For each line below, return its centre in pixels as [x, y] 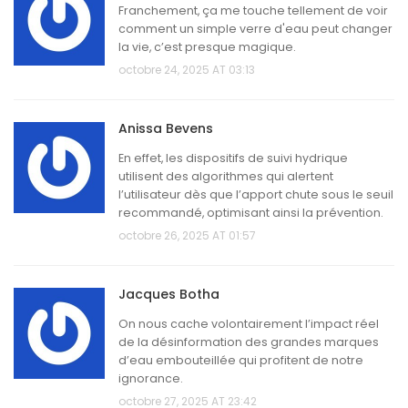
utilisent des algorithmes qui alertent [226, 177]
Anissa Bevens [166, 129]
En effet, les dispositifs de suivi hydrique [233, 158]
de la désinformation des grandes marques [249, 342]
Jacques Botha [169, 295]
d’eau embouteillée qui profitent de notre [241, 361]
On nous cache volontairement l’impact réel [249, 324]
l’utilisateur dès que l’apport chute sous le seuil [256, 195]
